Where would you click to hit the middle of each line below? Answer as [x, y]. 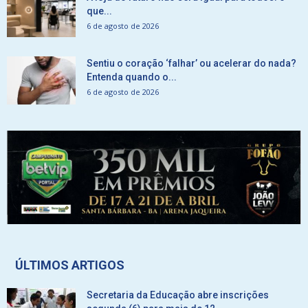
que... [99, 11]
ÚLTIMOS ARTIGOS [70, 265]
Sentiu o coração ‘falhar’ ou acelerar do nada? [191, 63]
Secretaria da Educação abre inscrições [178, 295]
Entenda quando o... [132, 77]
